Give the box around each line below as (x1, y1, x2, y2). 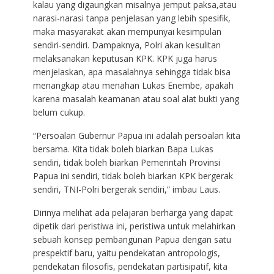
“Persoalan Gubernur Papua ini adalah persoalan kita (32, 130, 240, 142)
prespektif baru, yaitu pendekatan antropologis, (32, 247, 220, 259)
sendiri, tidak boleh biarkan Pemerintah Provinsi (32, 157, 220, 169)
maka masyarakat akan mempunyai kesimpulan (32, 26, 221, 38)
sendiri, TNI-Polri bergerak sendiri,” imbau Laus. (32, 183, 220, 196)
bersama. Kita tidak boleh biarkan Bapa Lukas (32, 143, 213, 155)
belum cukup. (32, 106, 85, 119)
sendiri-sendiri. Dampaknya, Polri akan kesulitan (32, 39, 221, 51)
